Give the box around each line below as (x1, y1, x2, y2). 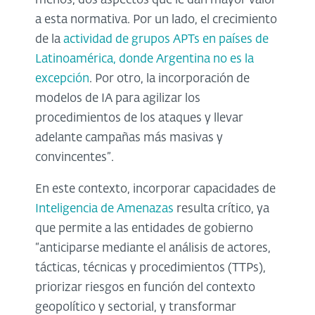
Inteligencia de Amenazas (35, 203, 174, 216)
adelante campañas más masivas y (35, 132, 223, 145)
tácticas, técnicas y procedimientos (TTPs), (35, 262, 266, 275)
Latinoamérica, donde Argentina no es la (35, 53, 254, 66)
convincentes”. (35, 152, 114, 165)
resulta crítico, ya (174, 203, 269, 216)
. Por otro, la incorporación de (89, 73, 250, 86)
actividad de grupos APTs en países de (63, 34, 269, 46)
